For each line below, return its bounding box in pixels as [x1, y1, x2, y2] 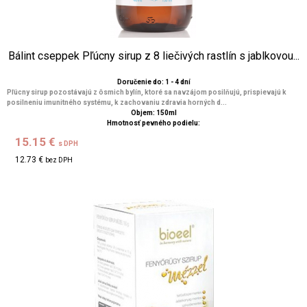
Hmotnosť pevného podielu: [107, 119, 200, 127]
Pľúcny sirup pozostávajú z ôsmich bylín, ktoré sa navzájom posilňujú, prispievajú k [7, 88, 286, 96]
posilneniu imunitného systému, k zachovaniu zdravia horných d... [7, 99, 227, 106]
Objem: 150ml [130, 109, 177, 116]
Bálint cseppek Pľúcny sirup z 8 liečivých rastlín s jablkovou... [8, 49, 299, 62]
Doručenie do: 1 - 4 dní [116, 78, 191, 86]
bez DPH [45, 156, 73, 164]
